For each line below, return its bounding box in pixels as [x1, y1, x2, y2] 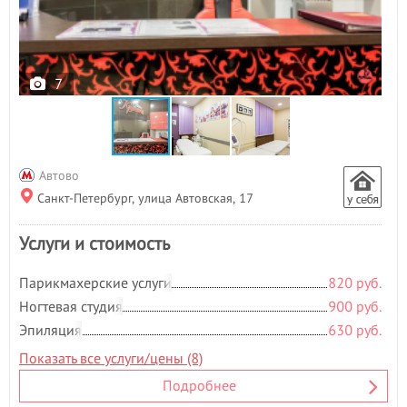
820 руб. [328, 273, 382, 292]
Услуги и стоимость [19, 232, 170, 254]
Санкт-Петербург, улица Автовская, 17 [37, 190, 253, 205]
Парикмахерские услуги [19, 273, 172, 292]
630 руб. [328, 321, 382, 339]
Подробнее [162, 376, 236, 394]
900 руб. [328, 297, 382, 315]
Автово [39, 167, 79, 183]
